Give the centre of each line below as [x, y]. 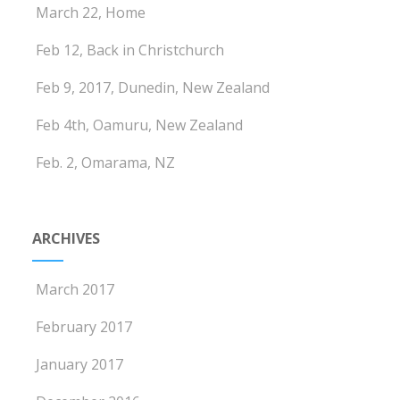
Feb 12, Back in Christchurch [130, 50]
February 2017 [84, 327]
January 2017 [80, 365]
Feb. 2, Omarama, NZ [106, 163]
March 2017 [75, 290]
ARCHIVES [67, 239]
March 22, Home [91, 13]
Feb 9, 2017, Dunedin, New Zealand [153, 88]
